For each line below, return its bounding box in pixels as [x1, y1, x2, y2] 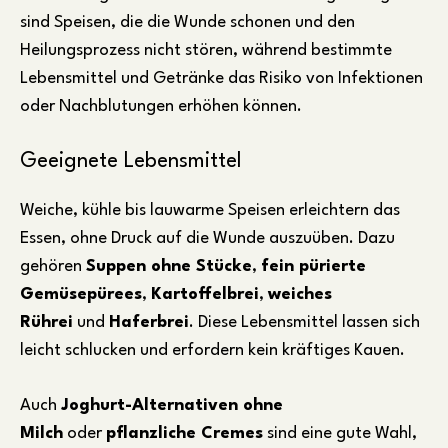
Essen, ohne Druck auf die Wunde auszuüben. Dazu [20, 230, 395, 248]
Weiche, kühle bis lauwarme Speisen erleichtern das [20, 202, 400, 220]
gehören [20, 258, 86, 276]
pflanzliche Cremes [106, 425, 263, 443]
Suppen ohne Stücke [86, 258, 252, 276]
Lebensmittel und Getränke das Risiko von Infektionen [20, 69, 423, 87]
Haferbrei [109, 314, 189, 332]
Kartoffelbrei [151, 286, 259, 304]
